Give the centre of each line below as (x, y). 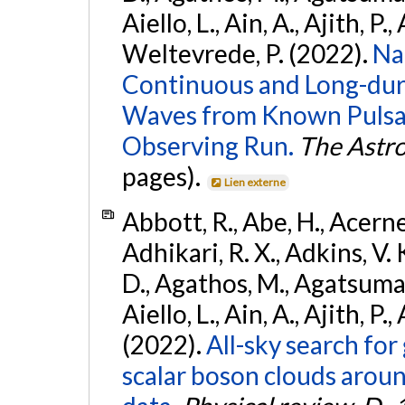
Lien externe (255, 183)
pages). (163, 177)
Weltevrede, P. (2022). (247, 54)
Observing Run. (207, 146)
